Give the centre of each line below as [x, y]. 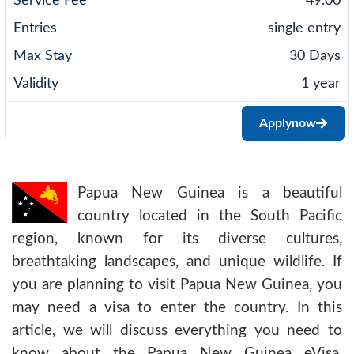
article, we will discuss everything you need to [177, 330]
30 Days [315, 56]
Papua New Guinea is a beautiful [210, 193]
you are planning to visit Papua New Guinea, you [177, 284]
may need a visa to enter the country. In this [177, 307]
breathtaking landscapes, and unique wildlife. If [177, 262]
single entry [304, 28]
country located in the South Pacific [210, 216]
